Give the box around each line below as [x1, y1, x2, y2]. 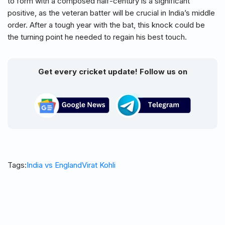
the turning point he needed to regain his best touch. [8, 32, 187, 42]
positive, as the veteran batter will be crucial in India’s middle [8, 8, 215, 18]
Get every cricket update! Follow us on [38, 67, 187, 77]
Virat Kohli [82, 160, 116, 170]
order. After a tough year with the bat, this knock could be [8, 20, 205, 30]
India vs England [27, 160, 82, 170]
